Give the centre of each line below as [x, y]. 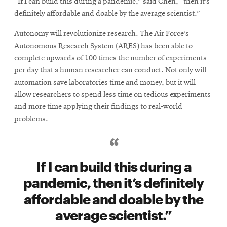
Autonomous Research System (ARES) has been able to [103, 46]
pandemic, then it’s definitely [113, 182]
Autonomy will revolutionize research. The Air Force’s [102, 34]
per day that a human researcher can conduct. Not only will [110, 71]
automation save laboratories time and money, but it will [105, 83]
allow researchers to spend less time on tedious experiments [112, 95]
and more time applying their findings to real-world [98, 107]
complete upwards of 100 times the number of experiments [110, 59]
